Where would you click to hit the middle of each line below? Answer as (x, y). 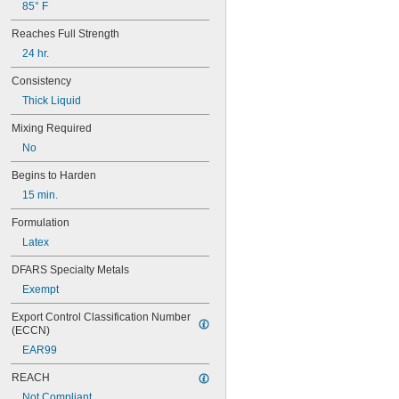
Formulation (41, 223)
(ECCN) (31, 330)
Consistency (41, 81)
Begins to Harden (54, 175)
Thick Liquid (52, 101)
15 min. (40, 195)
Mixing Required (52, 128)
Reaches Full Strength (65, 34)
